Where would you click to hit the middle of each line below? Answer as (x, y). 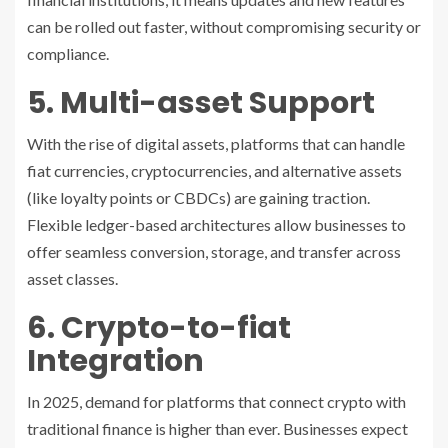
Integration (115, 361)
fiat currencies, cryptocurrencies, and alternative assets (214, 171)
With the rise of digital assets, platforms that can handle (216, 144)
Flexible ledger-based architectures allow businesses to (216, 225)
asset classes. (72, 279)
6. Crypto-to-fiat (159, 328)
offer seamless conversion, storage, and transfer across (214, 252)
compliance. (68, 54)
